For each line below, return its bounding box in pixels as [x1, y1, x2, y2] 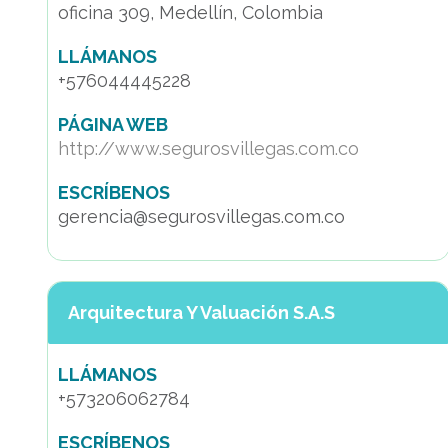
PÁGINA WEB [58, 114, 168, 135]
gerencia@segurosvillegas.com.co [58, 206, 345, 227]
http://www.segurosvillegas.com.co [58, 138, 359, 159]
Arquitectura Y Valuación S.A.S [68, 302, 335, 323]
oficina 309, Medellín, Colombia [58, 2, 323, 23]
